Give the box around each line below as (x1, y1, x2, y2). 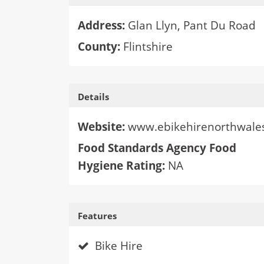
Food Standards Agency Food (78, 140, 236, 156)
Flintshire (123, 39, 173, 54)
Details (78, 91, 109, 103)
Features (78, 210, 117, 222)
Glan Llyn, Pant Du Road (125, 18, 256, 33)
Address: (78, 18, 125, 33)
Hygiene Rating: (78, 158, 165, 173)
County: (78, 39, 120, 54)
